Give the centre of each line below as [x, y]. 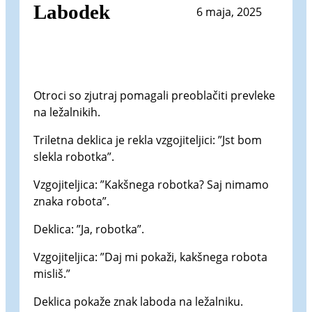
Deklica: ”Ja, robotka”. [89, 229]
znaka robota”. [71, 201]
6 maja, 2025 [229, 12]
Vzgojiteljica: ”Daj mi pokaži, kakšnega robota [150, 257]
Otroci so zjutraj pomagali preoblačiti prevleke [154, 95]
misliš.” [52, 273]
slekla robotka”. [74, 156]
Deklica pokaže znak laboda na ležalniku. [138, 301]
